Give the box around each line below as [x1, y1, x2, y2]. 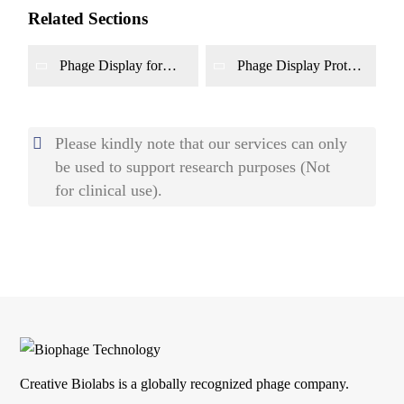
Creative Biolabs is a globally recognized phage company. [20, 376, 350, 392]
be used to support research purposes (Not [55, 158, 331, 177]
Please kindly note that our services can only [55, 134, 348, 153]
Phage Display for [60, 58, 163, 74]
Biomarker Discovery [60, 74, 183, 90]
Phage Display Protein [236, 58, 364, 74]
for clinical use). [55, 181, 163, 200]
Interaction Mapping [236, 74, 353, 90]
